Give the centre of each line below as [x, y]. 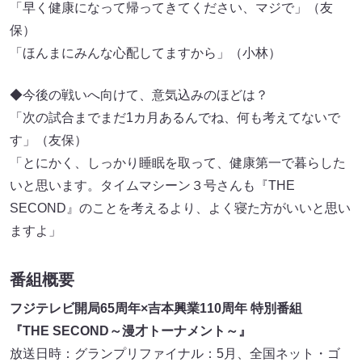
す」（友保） [48, 141]
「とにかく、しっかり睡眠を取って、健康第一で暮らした [178, 163]
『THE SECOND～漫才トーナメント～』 [130, 331]
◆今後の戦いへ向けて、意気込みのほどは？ [139, 95]
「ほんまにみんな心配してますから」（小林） [145, 53]
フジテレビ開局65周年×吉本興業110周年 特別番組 [156, 309]
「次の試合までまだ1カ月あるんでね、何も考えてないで [175, 118]
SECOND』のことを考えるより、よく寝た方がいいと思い [180, 208]
